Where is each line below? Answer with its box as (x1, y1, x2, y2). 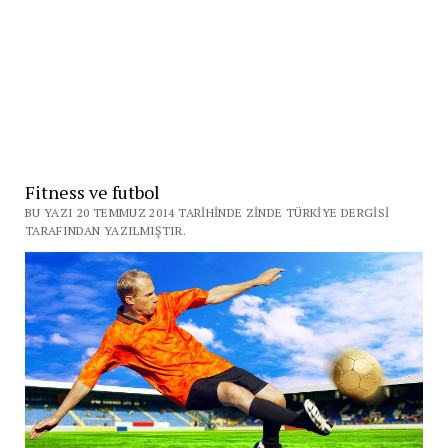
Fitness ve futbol (24, 180, 160, 204)
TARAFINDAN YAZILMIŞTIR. (24, 223, 187, 238)
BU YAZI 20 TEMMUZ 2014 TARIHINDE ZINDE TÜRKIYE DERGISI (24, 205, 390, 220)
